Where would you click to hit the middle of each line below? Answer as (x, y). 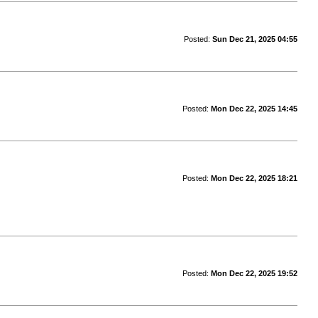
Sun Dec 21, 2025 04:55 (254, 39)
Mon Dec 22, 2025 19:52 (254, 273)
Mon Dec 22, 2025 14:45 (254, 108)
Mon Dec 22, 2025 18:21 (254, 178)
